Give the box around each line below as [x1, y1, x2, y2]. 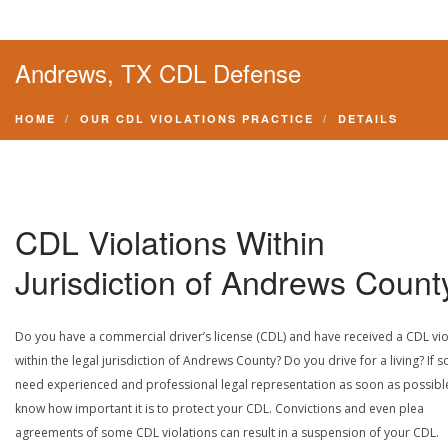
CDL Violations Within [15, 218, 325, 264]
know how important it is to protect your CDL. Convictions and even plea [15, 400, 424, 417]
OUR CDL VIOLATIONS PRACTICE [80, 111, 314, 126]
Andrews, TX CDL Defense [15, 55, 301, 90]
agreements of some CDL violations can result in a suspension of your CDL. [15, 424, 439, 441]
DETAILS [338, 111, 398, 126]
